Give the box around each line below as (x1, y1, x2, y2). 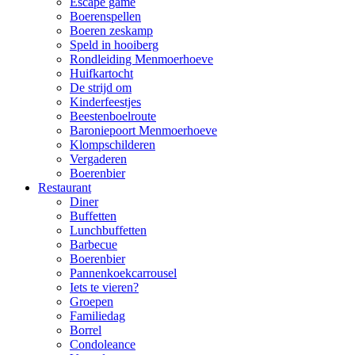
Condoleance (70, 338, 136, 351)
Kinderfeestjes (70, 95, 141, 109)
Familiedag (70, 309, 125, 323)
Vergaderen (70, 152, 127, 166)
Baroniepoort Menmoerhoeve (70, 124, 217, 137)
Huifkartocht (70, 67, 133, 80)
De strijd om (70, 81, 132, 94)
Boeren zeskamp (70, 24, 153, 37)
